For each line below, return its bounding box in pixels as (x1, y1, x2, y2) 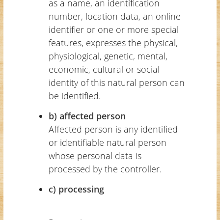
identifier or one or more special (48, 23, 179, 35)
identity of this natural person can (48, 76, 185, 88)
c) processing (48, 183, 104, 195)
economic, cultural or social (48, 63, 160, 75)
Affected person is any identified (48, 123, 178, 135)
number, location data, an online (48, 10, 181, 22)
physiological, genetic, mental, (48, 50, 167, 62)
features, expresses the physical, (48, 36, 178, 49)
